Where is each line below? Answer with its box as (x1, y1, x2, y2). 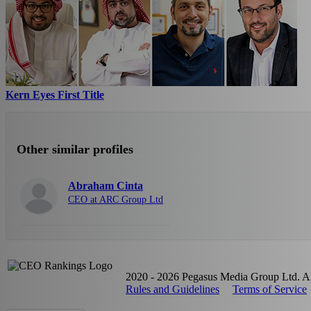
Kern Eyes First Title (6, 89, 104, 101)
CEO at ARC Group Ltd (68, 194, 163, 205)
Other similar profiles (17, 142, 133, 157)
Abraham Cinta (68, 180, 143, 192)
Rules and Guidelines (126, 283, 219, 296)
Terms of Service (233, 283, 307, 296)
